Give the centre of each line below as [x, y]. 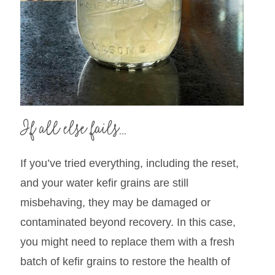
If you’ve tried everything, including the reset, [129, 164]
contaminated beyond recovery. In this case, [128, 223]
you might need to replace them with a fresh [127, 242]
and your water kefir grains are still [104, 183]
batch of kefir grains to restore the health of [125, 262]
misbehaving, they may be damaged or [115, 203]
